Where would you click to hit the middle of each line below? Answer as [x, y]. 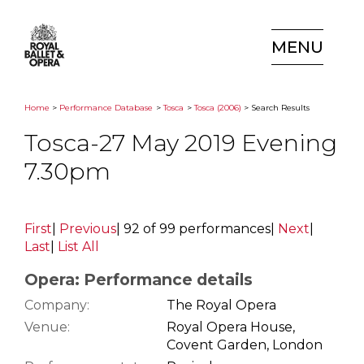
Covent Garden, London [245, 344]
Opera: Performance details [139, 280]
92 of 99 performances [197, 229]
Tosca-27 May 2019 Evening [181, 143]
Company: [57, 305]
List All [78, 247]
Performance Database [106, 108]
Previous [88, 229]
